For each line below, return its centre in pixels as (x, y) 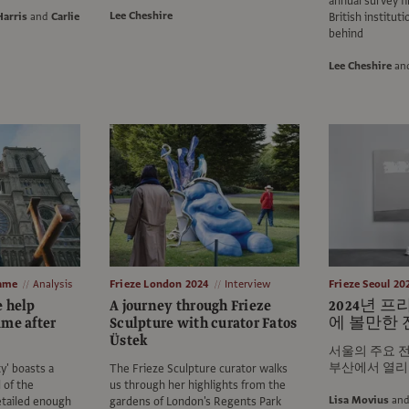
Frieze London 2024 (160, 284)
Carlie (65, 17)
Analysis (52, 284)
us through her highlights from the (198, 386)
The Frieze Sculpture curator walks (199, 369)
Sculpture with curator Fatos (204, 324)
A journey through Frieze (191, 306)
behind (346, 34)
